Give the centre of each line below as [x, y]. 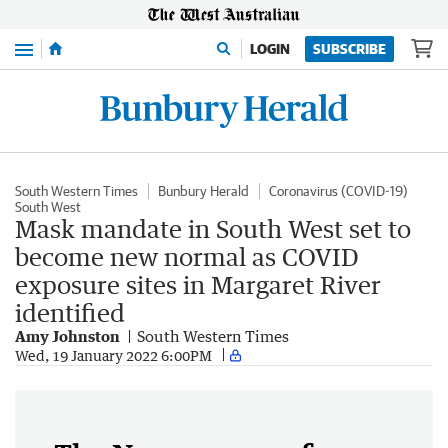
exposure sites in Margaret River [198, 284]
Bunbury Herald [203, 191]
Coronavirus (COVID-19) [338, 191]
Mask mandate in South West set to [213, 228]
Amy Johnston [67, 336]
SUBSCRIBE [349, 49]
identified [70, 312]
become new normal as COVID [187, 256]
